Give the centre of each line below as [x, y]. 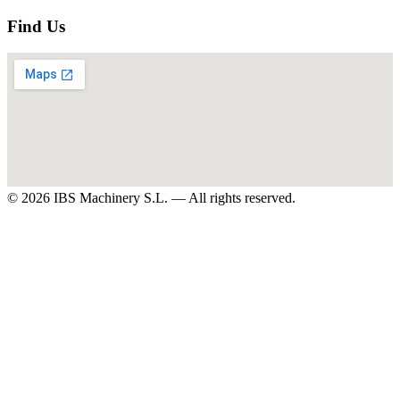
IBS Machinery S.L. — [119, 198]
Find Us [36, 26]
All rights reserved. [242, 198]
